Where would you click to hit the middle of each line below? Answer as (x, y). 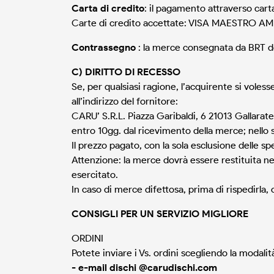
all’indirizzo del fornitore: (125, 102)
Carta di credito (108, 9)
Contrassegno (104, 48)
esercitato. (95, 175)
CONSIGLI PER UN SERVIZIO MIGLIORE (160, 214)
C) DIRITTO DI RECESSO (126, 72)
